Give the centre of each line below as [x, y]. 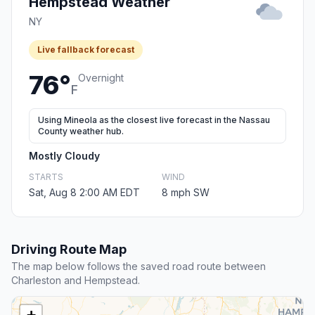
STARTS [46, 177]
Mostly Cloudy [64, 156]
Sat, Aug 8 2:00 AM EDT [84, 193]
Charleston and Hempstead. [76, 281]
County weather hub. [81, 131]
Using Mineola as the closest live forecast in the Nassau [154, 120]
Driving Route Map [69, 250]
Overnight [101, 78]
